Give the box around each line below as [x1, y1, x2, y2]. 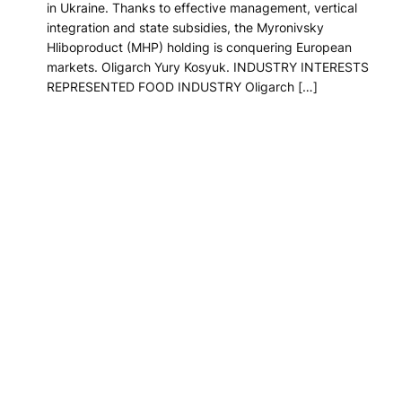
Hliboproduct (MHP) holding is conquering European [47, 39, 352, 56]
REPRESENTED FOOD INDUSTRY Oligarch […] [47, 79, 318, 95]
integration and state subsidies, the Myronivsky [47, 20, 324, 36]
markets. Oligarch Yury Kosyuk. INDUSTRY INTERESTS [47, 59, 369, 75]
